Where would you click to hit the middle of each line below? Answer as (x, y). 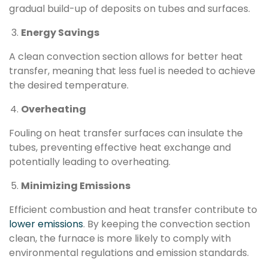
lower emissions (46, 224)
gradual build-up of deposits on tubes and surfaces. (130, 8)
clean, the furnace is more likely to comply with (120, 238)
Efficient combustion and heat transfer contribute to (133, 209)
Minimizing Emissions (76, 185)
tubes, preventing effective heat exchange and (120, 147)
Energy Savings (60, 32)
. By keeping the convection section (167, 224)
